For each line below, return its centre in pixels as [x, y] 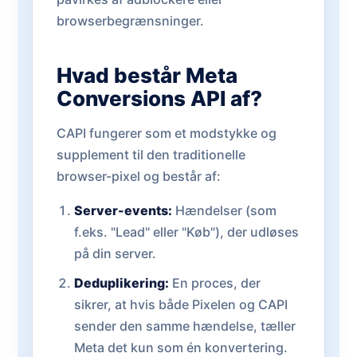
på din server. [115, 253]
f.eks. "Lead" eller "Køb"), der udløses [186, 232]
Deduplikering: [121, 283]
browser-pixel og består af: [139, 176]
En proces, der [214, 283]
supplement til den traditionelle [151, 155]
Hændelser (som [224, 210]
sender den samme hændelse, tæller [184, 326]
